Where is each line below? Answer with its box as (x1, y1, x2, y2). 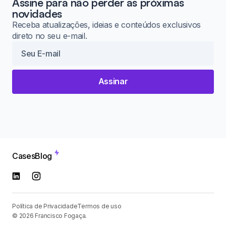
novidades (12, 6, 63, 20)
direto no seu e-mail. (12, 30, 87, 41)
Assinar (98, 76, 128, 87)
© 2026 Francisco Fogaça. (12, 212, 87, 219)
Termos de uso (77, 202, 122, 210)
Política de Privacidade (12, 202, 78, 210)
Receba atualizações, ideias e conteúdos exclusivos (12, 19, 201, 30)
